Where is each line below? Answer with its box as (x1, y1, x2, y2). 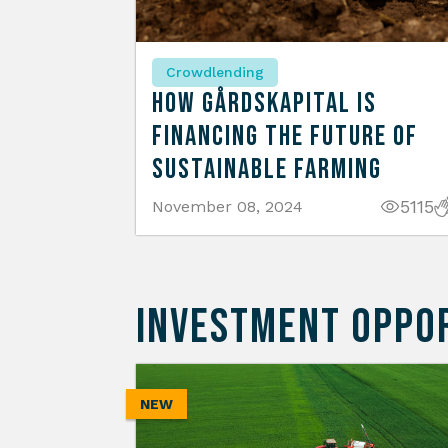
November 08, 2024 (152, 197, 303, 217)
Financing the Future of (152, 120, 418, 154)
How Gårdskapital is (152, 87, 377, 121)
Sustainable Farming (152, 153, 382, 187)
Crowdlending (166, 64, 264, 81)
